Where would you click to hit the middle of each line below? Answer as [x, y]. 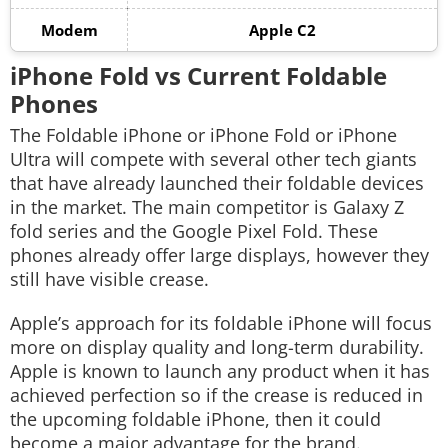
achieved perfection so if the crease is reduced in [216, 395]
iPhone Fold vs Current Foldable [198, 75]
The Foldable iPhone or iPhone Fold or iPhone [203, 135]
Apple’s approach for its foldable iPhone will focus [221, 323]
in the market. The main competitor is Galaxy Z [207, 207]
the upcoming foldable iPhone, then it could [195, 419]
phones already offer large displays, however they [219, 255]
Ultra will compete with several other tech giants [213, 159]
